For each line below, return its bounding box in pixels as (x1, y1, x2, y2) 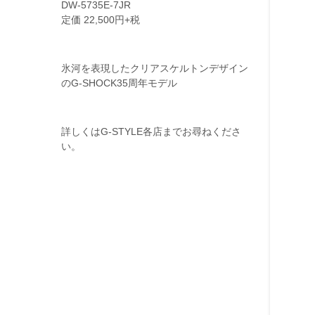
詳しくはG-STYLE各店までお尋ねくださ (61, 127, 241, 138)
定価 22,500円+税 (61, 15, 140, 26)
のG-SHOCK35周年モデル (61, 78, 177, 89)
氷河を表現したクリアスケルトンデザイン (61, 63, 248, 75)
